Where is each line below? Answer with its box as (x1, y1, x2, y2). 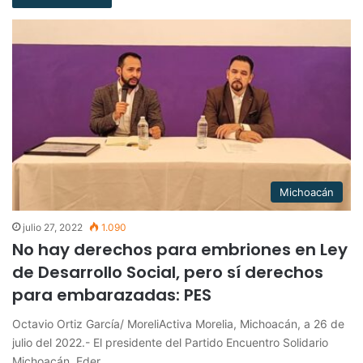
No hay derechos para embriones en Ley (12, 238, 348, 262)
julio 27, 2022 (23, 221, 83, 234)
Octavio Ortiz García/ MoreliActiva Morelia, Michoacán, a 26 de (12, 317, 344, 331)
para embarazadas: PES (12, 284, 211, 307)
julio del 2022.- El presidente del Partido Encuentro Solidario (12, 335, 328, 350)
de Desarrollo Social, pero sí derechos (12, 261, 323, 284)
